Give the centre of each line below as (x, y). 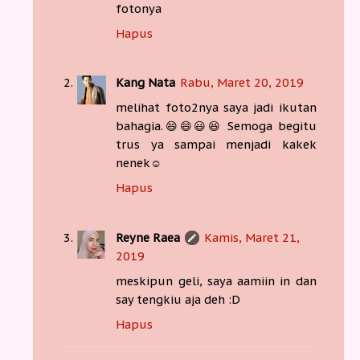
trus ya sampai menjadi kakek (216, 145)
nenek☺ (139, 163)
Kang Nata (146, 83)
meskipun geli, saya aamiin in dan (216, 280)
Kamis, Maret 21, (252, 237)
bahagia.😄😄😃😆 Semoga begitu (216, 126)
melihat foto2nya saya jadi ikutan (216, 108)
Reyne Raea (148, 237)
